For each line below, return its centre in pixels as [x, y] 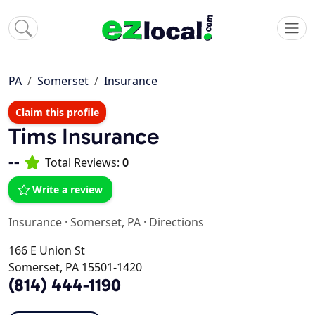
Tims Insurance [84, 136]
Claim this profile [57, 112]
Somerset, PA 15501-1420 [75, 268]
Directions [176, 223]
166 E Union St [47, 251]
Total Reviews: [84, 163]
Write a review [67, 190]
